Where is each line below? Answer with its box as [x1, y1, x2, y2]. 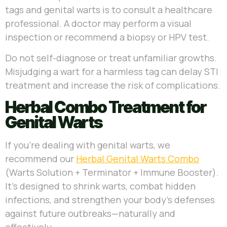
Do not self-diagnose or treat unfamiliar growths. [5, 52, 217, 64]
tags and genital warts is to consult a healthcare [5, 4, 212, 16]
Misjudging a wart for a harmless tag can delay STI [5, 65, 218, 78]
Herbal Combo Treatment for [5, 97, 206, 117]
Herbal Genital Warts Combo [76, 152, 199, 165]
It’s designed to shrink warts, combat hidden [5, 179, 196, 192]
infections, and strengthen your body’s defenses [5, 193, 215, 206]
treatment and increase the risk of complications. [5, 79, 220, 92]
